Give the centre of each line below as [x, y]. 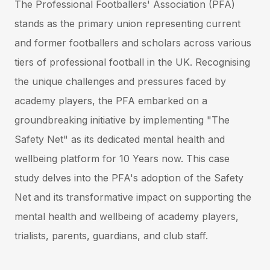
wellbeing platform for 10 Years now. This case [122, 158]
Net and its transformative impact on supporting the [133, 197]
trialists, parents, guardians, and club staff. [111, 235]
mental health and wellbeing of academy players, [127, 216]
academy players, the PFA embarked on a [111, 100]
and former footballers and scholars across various [133, 42]
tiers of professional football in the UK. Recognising [132, 62]
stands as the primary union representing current [127, 23]
